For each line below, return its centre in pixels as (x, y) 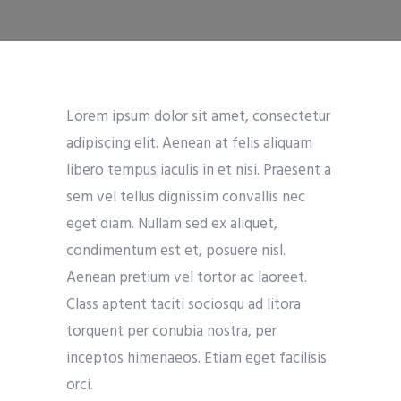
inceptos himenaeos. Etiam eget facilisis (196, 358)
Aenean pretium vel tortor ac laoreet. (187, 277)
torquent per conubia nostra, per (171, 331)
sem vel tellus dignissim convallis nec (186, 197)
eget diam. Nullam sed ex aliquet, (172, 224)
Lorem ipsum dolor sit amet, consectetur (198, 116)
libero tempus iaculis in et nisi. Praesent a (199, 170)
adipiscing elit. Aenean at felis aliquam (189, 143)
